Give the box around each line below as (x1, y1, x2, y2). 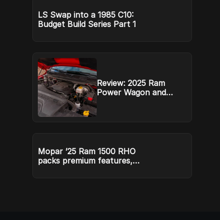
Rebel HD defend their (97, 97, 182, 107)
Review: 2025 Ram (97, 78, 165, 88)
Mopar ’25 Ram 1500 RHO (38, 146, 136, 156)
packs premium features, (38, 156, 133, 165)
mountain (97, 106, 133, 116)
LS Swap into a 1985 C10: (38, 10, 134, 20)
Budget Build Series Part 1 (38, 19, 137, 29)
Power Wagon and (97, 87, 166, 97)
